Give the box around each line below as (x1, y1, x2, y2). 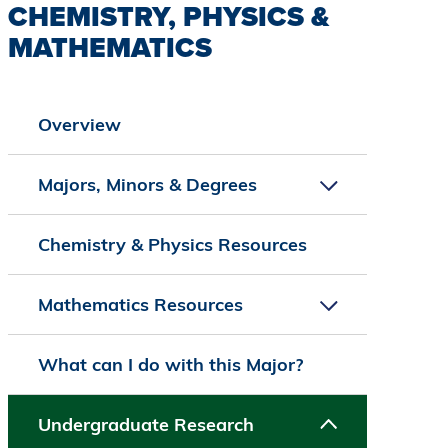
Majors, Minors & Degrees (37, 173, 257, 197)
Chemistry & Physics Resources (37, 233, 307, 257)
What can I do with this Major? (37, 353, 303, 377)
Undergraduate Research (37, 413, 254, 437)
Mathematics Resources (37, 293, 243, 317)
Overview (37, 113, 121, 137)
